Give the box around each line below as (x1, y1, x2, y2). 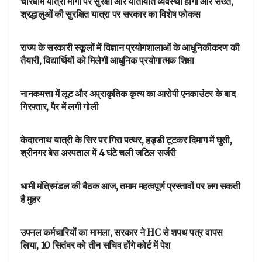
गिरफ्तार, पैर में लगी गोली (20, 100, 99, 112)
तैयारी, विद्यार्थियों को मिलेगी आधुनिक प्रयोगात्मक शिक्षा (20, 54, 195, 66)
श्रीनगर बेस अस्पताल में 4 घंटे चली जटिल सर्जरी (20, 146, 176, 158)
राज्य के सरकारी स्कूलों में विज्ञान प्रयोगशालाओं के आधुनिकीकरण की (20, 41, 240, 53)
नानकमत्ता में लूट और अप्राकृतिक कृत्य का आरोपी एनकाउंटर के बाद (20, 87, 236, 99)
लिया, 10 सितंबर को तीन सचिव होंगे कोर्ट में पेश (20, 239, 171, 251)
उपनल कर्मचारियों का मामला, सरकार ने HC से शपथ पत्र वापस (20, 226, 223, 238)
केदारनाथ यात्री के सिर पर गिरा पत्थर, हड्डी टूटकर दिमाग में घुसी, (20, 133, 232, 146)
